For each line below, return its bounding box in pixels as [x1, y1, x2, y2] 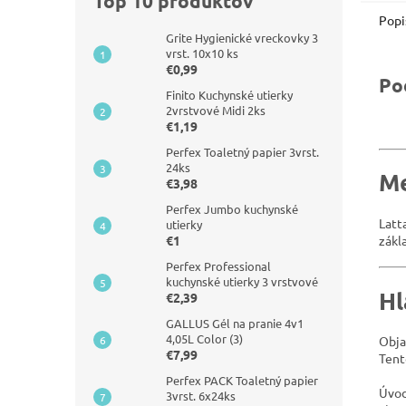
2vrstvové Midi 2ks [166, 102, 266, 118]
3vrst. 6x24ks [166, 388, 236, 403]
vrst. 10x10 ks [166, 45, 238, 61]
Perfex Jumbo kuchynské [166, 201, 298, 217]
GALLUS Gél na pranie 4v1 [166, 315, 304, 331]
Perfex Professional [166, 258, 271, 274]
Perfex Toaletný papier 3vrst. [166, 144, 319, 159]
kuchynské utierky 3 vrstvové [166, 274, 318, 289]
